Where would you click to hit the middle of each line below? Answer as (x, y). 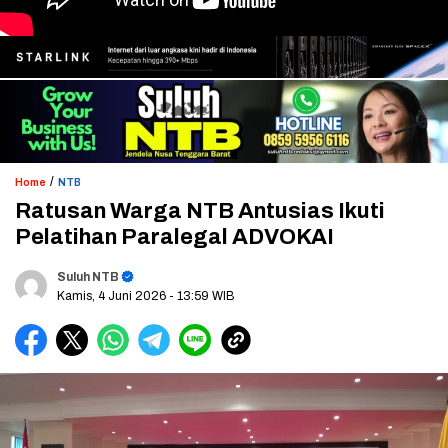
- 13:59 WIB (202, 296)
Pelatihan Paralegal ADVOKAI (174, 237)
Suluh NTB (88, 277)
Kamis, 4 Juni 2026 (113, 296)
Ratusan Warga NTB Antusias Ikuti (200, 211)
